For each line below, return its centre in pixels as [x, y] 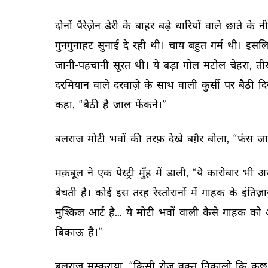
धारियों [189, 25]
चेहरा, [242, 65]
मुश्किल [71, 212]
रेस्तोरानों [171, 192]
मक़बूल [70, 172]
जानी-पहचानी [83, 65]
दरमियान [73, 84]
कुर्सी [212, 84]
